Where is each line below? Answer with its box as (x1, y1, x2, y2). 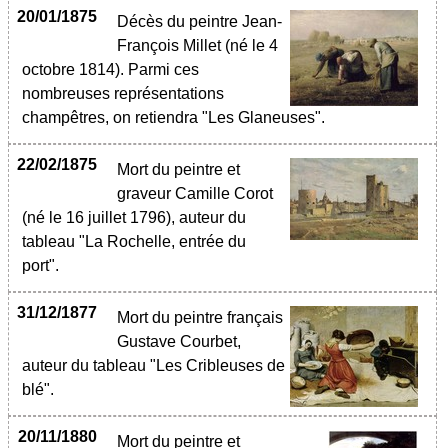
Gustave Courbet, (117, 333, 241, 350)
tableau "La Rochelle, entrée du (22, 233, 246, 250)
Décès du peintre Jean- (117, 13, 282, 30)
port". (22, 257, 59, 274)
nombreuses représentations (22, 85, 224, 102)
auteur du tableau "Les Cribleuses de (22, 357, 285, 374)
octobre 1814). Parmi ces (22, 61, 199, 78)
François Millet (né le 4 (117, 37, 278, 54)
